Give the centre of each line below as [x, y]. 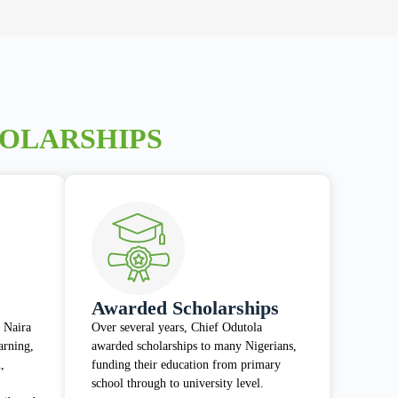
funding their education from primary [187, 365]
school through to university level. [178, 384]
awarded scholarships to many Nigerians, [195, 346]
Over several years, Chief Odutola [177, 328]
